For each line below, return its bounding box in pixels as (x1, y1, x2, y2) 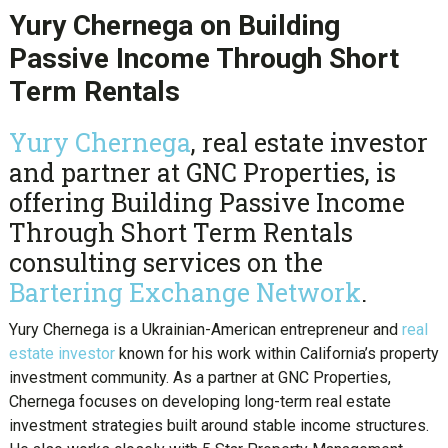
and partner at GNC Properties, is (8, 156, 396, 190)
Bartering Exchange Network (8, 276, 361, 310)
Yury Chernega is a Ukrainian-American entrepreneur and (8, 320, 402, 340)
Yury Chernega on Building (8, 9, 340, 43)
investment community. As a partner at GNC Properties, (8, 368, 391, 388)
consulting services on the (8, 246, 323, 280)
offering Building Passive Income (8, 186, 405, 220)
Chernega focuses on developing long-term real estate (8, 392, 391, 412)
